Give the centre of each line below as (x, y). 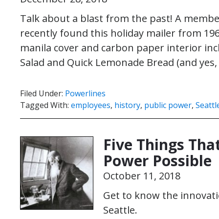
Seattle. (120, 210)
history (127, 105)
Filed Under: (43, 93)
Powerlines (85, 93)
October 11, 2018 (142, 176)
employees (91, 105)
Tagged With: (45, 105)
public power (168, 105)
